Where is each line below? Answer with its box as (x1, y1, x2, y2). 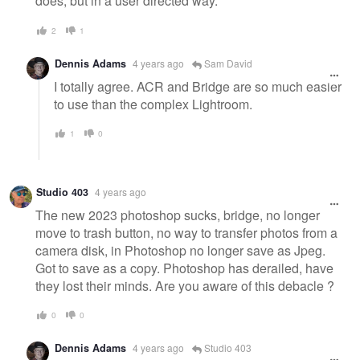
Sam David (202, 55, 252, 70)
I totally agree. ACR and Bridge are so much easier (54, 76, 342, 96)
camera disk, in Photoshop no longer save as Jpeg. (35, 240, 325, 260)
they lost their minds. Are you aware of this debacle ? (35, 276, 334, 295)
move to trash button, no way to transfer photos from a (35, 223, 337, 242)
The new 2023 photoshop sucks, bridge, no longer (35, 205, 320, 224)
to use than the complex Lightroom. (54, 94, 252, 113)
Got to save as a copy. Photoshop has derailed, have (35, 258, 333, 277)
